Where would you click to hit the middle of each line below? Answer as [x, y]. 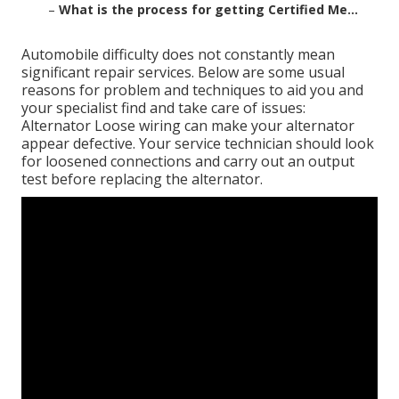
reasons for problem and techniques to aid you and [192, 90]
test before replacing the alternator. [142, 179]
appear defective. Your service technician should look [198, 144]
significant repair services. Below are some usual [183, 73]
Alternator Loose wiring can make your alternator [188, 126]
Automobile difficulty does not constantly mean [178, 55]
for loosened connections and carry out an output [188, 162]
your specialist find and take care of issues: [163, 108]
